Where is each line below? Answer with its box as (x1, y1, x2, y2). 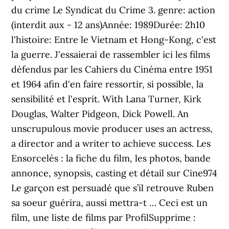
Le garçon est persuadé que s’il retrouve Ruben (11, 182, 214, 194)
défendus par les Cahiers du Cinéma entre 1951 (11, 63, 213, 75)
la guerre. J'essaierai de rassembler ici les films (11, 49, 211, 60)
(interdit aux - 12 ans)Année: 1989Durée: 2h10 (11, 19, 205, 31)
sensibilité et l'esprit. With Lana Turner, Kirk (11, 93, 202, 105)
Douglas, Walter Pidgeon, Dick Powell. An (11, 108, 189, 120)
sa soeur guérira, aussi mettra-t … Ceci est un (11, 197, 208, 209)
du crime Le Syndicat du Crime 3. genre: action (11, 4, 216, 16)
